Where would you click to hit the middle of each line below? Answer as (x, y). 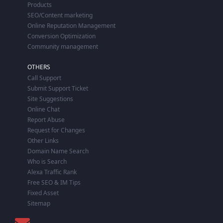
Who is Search (47, 161)
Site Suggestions (50, 99)
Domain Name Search (58, 151)
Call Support (44, 78)
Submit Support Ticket (58, 88)
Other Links (43, 140)
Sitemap (39, 203)
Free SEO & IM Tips (54, 182)
